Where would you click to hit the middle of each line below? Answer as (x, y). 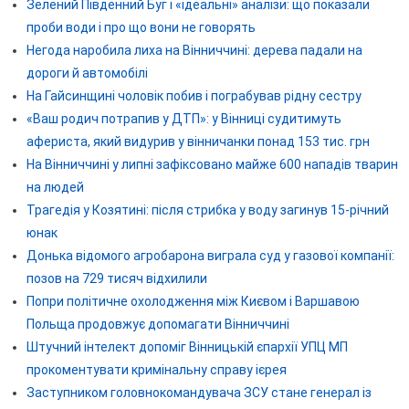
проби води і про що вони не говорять (141, 27)
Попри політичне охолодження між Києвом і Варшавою (193, 301)
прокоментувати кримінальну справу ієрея (156, 369)
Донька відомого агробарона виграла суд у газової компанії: (210, 255)
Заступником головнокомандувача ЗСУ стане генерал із (199, 392)
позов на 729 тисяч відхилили (116, 278)
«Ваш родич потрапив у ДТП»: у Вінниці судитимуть (184, 118)
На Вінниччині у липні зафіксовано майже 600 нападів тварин (212, 164)
